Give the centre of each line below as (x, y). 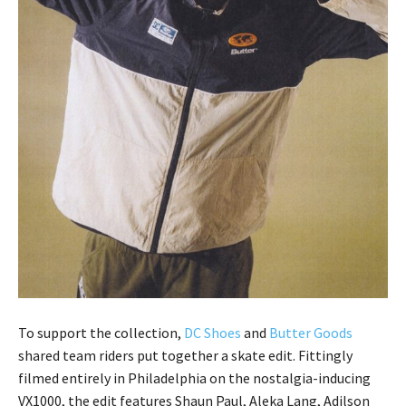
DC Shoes (213, 333)
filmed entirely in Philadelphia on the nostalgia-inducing (194, 378)
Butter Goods (311, 333)
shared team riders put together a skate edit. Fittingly (185, 356)
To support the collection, (101, 333)
